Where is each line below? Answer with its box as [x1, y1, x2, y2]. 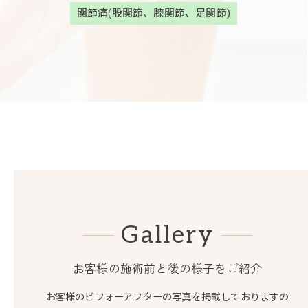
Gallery [120, 221, 214, 250]
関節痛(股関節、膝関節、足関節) [76, 6, 231, 19]
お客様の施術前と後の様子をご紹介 [72, 263, 263, 276]
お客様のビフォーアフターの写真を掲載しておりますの [45, 291, 289, 302]
